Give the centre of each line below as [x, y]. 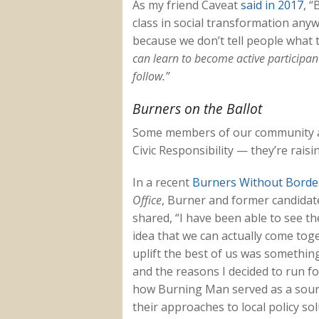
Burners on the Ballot [197, 109]
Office [147, 200]
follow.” [151, 77]
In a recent [162, 183]
